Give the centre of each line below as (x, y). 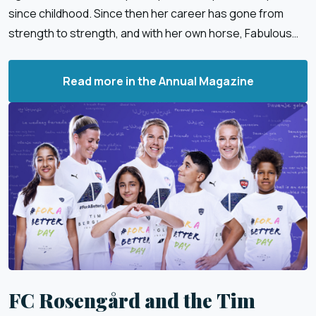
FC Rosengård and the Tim (132, 300)
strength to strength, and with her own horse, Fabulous (150, 33)
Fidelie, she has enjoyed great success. (111, 53)
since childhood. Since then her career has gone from (146, 13)
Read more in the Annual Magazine (158, 81)
